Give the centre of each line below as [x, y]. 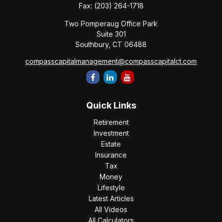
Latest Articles [111, 198]
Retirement [111, 122]
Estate [111, 144]
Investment [111, 133]
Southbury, [93, 44]
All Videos [111, 209]
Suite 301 [111, 34]
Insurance [111, 155]
